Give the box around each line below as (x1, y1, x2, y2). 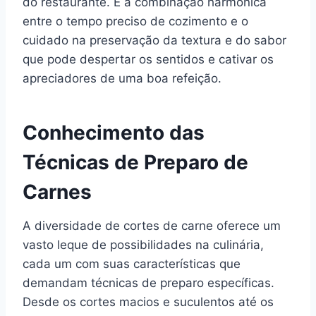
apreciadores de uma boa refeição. (23, 71, 221, 85)
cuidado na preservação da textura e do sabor (23, 32, 286, 47)
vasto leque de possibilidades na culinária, (23, 237, 264, 252)
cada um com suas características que (23, 256, 241, 271)
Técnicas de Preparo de (23, 150, 248, 174)
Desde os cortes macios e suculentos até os (23, 294, 274, 309)
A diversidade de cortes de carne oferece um (23, 218, 281, 233)
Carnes (23, 179, 92, 204)
